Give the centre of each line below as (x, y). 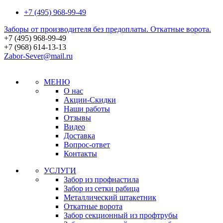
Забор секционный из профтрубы (121, 215)
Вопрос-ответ (87, 145)
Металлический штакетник (110, 197)
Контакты (80, 154)
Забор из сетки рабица (102, 188)
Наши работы (87, 109)
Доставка (79, 136)
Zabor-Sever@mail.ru (38, 56)
